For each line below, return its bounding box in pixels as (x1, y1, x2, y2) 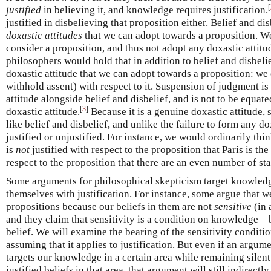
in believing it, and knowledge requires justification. (41, 4, 268, 16)
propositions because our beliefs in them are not (6, 201, 214, 212)
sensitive (214, 201, 252, 212)
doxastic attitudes (6, 30, 82, 41)
